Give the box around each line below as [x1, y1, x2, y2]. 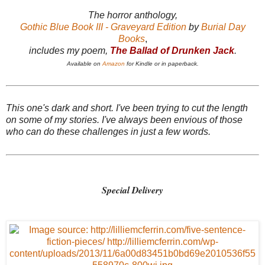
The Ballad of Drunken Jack [109, 45, 234, 56]
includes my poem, [28, 45, 110, 56]
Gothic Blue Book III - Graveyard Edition [20, 21, 186, 32]
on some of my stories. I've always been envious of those [6, 115, 243, 125]
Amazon [102, 60, 125, 67]
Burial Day [201, 21, 245, 32]
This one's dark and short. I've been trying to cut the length [6, 103, 248, 114]
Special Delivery [102, 183, 163, 197]
